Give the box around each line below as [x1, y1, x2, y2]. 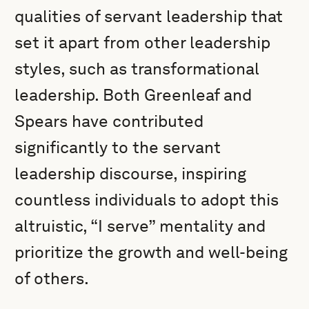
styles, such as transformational [14, 59, 260, 79]
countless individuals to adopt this [14, 190, 279, 210]
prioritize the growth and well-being [14, 242, 288, 262]
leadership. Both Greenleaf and [14, 85, 252, 105]
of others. [14, 268, 90, 288]
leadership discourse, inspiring [14, 163, 247, 183]
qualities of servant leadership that [14, 6, 283, 26]
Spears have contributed [14, 111, 204, 131]
